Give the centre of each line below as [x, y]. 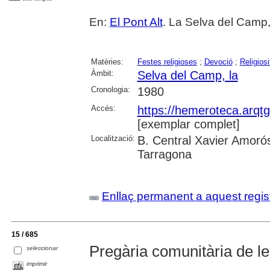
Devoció [218, 61]
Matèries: [107, 61]
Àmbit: [102, 73]
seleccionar [42, 248]
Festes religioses [167, 61]
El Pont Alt [136, 22]
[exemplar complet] [188, 124]
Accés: [103, 108]
